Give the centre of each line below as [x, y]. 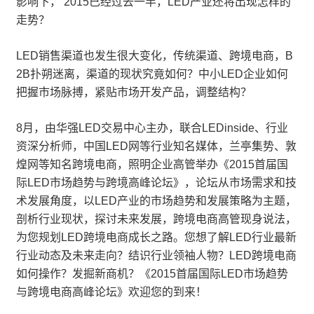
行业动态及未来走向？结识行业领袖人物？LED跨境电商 [156, 255]
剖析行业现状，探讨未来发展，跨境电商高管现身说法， [156, 219]
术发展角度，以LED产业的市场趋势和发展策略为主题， [156, 201]
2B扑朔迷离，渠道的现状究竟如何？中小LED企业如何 [152, 74]
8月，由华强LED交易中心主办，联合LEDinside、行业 [152, 128]
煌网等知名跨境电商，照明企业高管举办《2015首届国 [152, 164]
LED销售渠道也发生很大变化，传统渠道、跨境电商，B [155, 56]
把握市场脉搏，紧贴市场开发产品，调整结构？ [134, 92]
